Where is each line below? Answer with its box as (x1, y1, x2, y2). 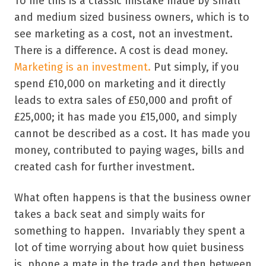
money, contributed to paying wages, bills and (14, 143, 245, 157)
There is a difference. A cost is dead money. (14, 43, 228, 57)
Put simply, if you (151, 60, 239, 74)
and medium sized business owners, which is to (14, 10, 249, 24)
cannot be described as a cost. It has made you (14, 126, 251, 140)
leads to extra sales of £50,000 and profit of (14, 93, 232, 107)
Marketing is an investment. (14, 60, 151, 74)
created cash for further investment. (14, 160, 195, 173)
